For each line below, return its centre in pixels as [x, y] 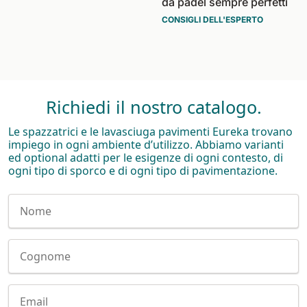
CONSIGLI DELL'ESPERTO [212, 19]
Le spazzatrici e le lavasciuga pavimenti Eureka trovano [150, 131]
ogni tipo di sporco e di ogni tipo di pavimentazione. [143, 170]
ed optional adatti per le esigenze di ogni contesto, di [146, 157]
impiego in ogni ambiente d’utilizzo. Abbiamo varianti [146, 144]
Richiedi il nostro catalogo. [153, 107]
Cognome [33, 247]
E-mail [24, 292]
